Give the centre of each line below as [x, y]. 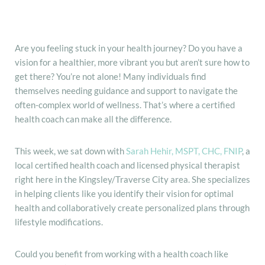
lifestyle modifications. [59, 222]
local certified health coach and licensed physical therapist [127, 165]
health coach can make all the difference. [93, 119]
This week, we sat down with [70, 151]
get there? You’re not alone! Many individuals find [110, 76]
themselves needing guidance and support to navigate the [126, 90]
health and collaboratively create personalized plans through [132, 207]
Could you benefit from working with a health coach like [122, 253]
